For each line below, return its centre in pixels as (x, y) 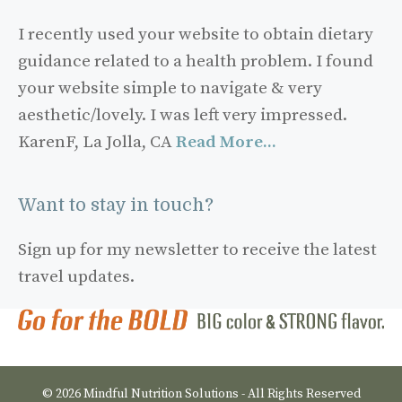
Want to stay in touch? (116, 205)
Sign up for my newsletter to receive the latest (197, 250)
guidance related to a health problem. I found (196, 61)
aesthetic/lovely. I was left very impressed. (183, 115)
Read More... (226, 142)
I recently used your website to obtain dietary (196, 35)
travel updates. (76, 277)
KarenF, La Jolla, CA (97, 142)
